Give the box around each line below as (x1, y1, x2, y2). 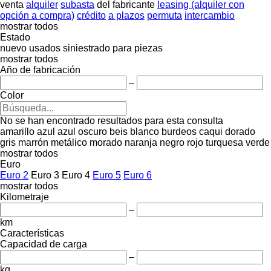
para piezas (113, 42, 163, 53)
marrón (18, 137, 48, 148)
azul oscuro (57, 126, 107, 137)
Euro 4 (62, 169, 90, 180)
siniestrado (63, 42, 110, 53)
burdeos (162, 126, 197, 137)
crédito (77, 10, 106, 21)
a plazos (108, 10, 145, 21)
